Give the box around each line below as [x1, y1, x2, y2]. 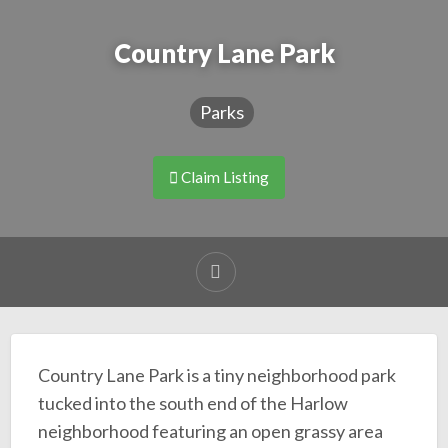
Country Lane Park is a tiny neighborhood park [37, 364, 396, 387]
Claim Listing [178, 167, 269, 186]
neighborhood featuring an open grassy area [37, 420, 383, 443]
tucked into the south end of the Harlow [37, 392, 348, 415]
